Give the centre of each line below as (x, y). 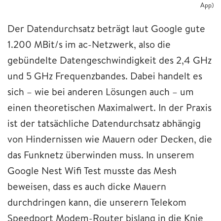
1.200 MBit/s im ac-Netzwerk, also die (89, 44)
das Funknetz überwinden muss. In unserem (101, 155)
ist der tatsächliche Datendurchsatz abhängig (104, 123)
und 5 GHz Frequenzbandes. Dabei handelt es (105, 76)
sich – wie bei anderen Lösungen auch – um (101, 92)
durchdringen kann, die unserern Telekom (97, 202)
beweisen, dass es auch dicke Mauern (87, 186)
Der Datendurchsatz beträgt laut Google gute (106, 29)
